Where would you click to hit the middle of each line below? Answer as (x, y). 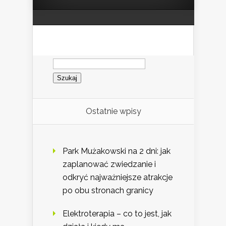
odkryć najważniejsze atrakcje (118, 177)
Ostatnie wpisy (113, 111)
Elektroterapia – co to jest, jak (117, 213)
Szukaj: (65, 59)
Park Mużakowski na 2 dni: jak (117, 151)
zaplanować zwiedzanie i (109, 164)
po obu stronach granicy (108, 190)
